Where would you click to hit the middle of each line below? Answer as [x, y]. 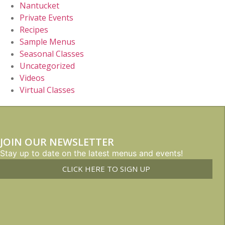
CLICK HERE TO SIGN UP [106, 169]
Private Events [47, 18]
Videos [32, 78]
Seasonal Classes [52, 54]
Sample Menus [48, 42]
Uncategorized [47, 66]
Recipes [34, 30]
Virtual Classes [47, 90]
